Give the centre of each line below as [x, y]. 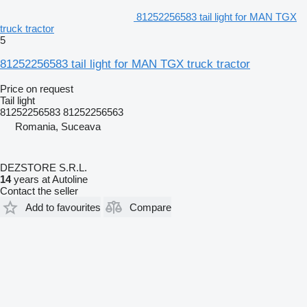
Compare [150, 207]
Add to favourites [63, 207]
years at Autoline [49, 180]
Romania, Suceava [58, 127]
